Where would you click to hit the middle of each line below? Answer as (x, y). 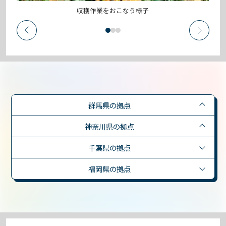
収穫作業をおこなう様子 (113, 11)
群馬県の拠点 (109, 105)
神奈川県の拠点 (109, 126)
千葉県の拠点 (109, 147)
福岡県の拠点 (109, 168)
